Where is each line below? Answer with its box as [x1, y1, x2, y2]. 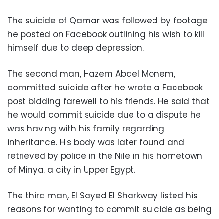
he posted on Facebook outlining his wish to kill [7, 28, 204, 40]
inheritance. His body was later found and [7, 136, 184, 148]
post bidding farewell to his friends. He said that [7, 95, 210, 107]
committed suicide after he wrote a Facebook [7, 81, 203, 93]
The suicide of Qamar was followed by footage [7, 14, 208, 26]
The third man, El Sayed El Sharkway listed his [7, 189, 197, 201]
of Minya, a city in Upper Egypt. [7, 163, 135, 175]
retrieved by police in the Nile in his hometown [7, 150, 202, 162]
